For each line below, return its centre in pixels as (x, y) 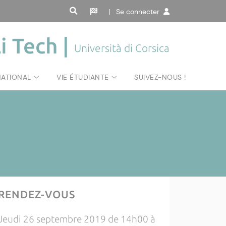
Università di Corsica (122, 48)
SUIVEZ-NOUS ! (160, 77)
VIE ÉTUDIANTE (83, 77)
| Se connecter (136, 12)
